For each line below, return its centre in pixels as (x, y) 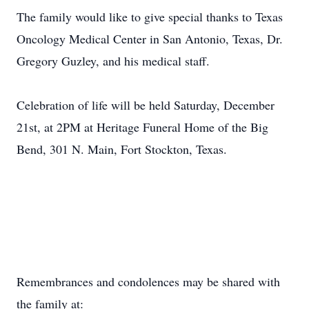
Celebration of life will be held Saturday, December (146, 105)
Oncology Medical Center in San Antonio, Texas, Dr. (150, 39)
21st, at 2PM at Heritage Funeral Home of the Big (142, 127)
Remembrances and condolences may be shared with (148, 281)
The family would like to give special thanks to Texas (150, 17)
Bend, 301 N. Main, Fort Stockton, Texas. (122, 149)
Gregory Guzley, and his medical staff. (113, 61)
